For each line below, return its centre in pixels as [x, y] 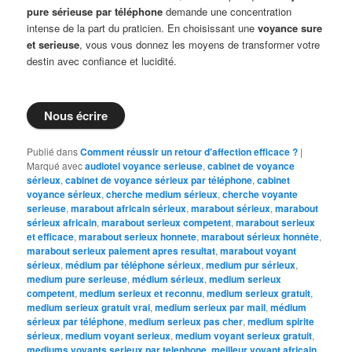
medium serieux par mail [211, 307]
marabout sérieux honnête [260, 236]
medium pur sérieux [251, 264]
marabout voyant [258, 250]
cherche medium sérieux [162, 194]
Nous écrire [76, 115]
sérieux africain [62, 222]
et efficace [51, 236]
